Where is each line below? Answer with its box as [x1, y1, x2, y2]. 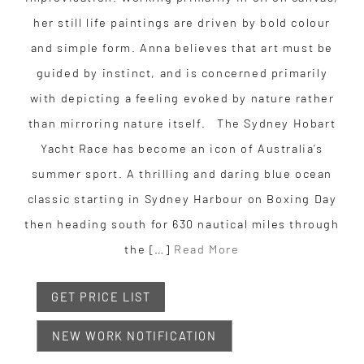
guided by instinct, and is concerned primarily [36, 65, 328, 80]
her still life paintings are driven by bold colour [32, 15, 331, 29]
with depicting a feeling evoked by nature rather [29, 90, 335, 105]
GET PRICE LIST [51, 289, 151, 304]
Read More [174, 241, 240, 256]
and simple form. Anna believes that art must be [30, 40, 334, 54]
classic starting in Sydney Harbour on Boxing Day [27, 191, 337, 206]
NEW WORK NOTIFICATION [52, 328, 217, 343]
